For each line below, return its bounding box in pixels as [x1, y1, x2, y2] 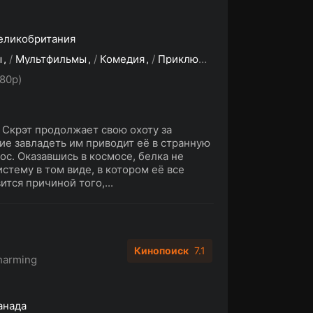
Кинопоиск [134, 245, 189, 256]
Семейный [242, 52, 297, 66]
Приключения [158, 52, 198, 66]
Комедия [100, 52, 145, 66]
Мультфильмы [15, 52, 87, 66]
